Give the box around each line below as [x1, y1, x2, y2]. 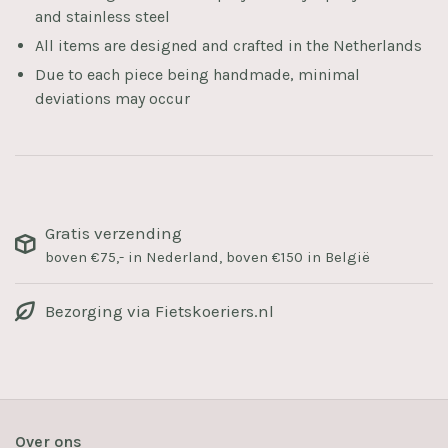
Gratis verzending [45, 222, 182, 243]
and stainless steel [35, 6, 170, 26]
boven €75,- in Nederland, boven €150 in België [45, 247, 370, 266]
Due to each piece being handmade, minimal [35, 64, 360, 84]
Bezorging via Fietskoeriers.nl [45, 300, 274, 321]
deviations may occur [35, 88, 190, 108]
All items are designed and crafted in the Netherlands [35, 35, 422, 55]
